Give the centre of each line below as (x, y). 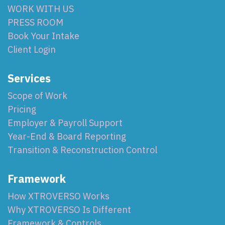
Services (29, 79)
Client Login (32, 50)
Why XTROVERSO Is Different (69, 210)
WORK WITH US (41, 9)
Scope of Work (37, 96)
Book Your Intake (43, 36)
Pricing (22, 109)
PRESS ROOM (35, 23)
